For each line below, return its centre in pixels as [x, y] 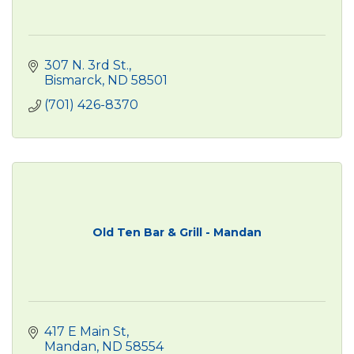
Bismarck [73, 80]
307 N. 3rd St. [87, 65]
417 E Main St [85, 331]
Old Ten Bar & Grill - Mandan [177, 232]
